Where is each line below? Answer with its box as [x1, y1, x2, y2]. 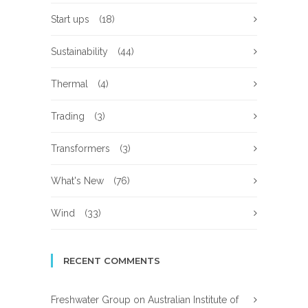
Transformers [51, 142, 110, 154]
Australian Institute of [148, 294, 239, 305]
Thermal [51, 78, 88, 89]
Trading [51, 110, 85, 122]
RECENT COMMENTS [63, 254, 160, 266]
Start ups [51, 13, 89, 25]
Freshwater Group [51, 294, 131, 305]
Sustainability [51, 45, 108, 57]
